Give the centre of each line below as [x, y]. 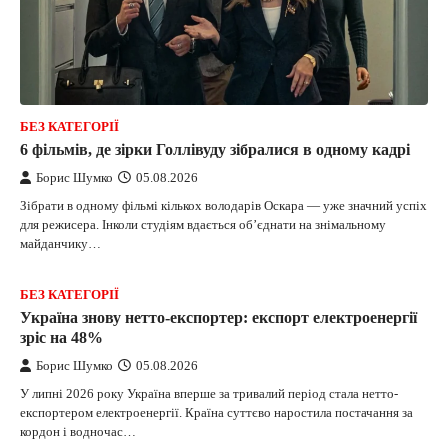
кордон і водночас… [78, 432]
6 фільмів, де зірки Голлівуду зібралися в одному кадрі [215, 150]
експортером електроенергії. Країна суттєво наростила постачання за [216, 413]
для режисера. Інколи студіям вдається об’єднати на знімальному [203, 225]
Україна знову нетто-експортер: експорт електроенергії [218, 318]
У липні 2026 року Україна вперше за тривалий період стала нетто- [209, 394]
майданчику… [60, 244]
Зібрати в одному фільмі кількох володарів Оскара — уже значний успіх [223, 206]
